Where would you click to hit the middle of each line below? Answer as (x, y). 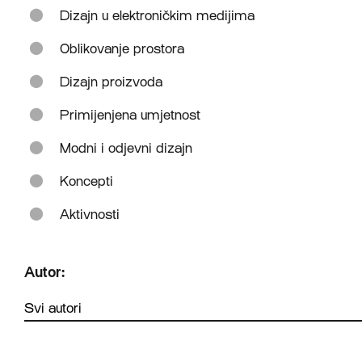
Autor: (44, 272)
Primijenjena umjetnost (130, 115)
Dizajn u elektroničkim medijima (157, 15)
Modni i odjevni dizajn (126, 148)
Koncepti (86, 181)
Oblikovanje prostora (122, 48)
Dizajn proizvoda (111, 82)
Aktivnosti (90, 214)
